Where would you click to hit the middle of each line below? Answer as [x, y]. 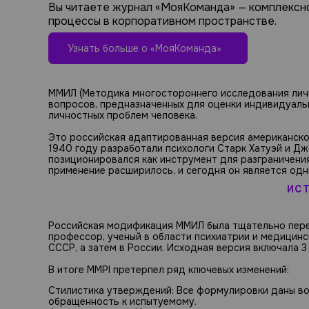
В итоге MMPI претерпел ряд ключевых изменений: [169, 270]
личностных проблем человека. [123, 115]
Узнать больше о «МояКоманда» [144, 48]
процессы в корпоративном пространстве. [162, 21]
